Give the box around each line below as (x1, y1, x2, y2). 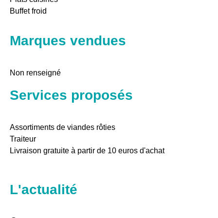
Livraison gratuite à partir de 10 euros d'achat (10, 146, 164, 155)
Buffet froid (10, 7, 47, 16)
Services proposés (10, 87, 133, 103)
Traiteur (10, 134, 36, 143)
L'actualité (10, 182, 77, 198)
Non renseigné (10, 68, 61, 77)
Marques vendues (10, 33, 126, 48)
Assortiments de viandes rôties (10, 123, 115, 131)
